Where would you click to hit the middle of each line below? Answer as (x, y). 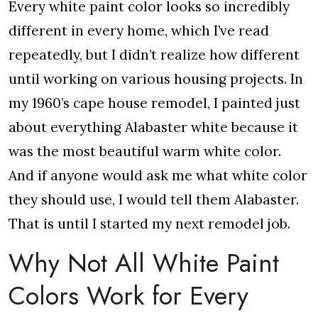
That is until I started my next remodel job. (149, 224)
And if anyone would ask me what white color (158, 175)
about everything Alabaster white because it (153, 127)
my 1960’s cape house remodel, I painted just (154, 103)
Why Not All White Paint (144, 263)
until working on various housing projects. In (156, 79)
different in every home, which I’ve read (139, 31)
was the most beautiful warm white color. (145, 151)
